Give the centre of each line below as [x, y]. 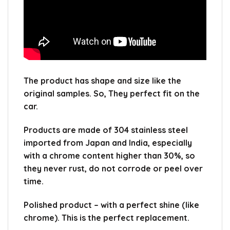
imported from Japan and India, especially [108, 143]
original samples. [59, 94]
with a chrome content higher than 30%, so [109, 156]
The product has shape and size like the [102, 81]
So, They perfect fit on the [147, 94]
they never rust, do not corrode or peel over [113, 169]
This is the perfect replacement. [126, 217]
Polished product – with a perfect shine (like [111, 205]
